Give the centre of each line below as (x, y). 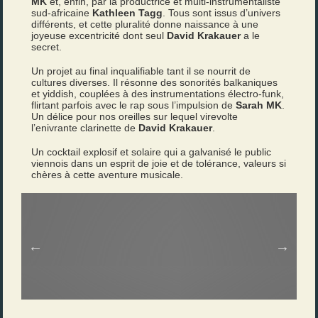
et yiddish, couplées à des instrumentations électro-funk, (158, 94)
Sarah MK (259, 105)
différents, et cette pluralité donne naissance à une (145, 24)
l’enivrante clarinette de (85, 128)
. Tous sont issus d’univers (222, 13)
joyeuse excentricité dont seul (99, 35)
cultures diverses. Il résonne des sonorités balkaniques (155, 82)
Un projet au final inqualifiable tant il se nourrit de (141, 71)
